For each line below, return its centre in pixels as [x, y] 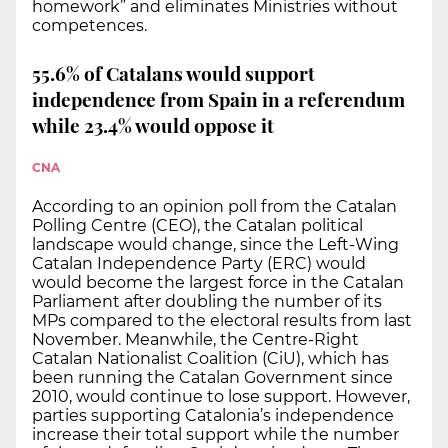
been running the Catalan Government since [212, 377]
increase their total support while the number [215, 434]
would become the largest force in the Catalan [218, 282]
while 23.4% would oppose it [153, 125]
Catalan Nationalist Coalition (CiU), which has [210, 358]
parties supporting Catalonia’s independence [213, 415]
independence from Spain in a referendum [218, 99]
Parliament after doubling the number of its [207, 301]
